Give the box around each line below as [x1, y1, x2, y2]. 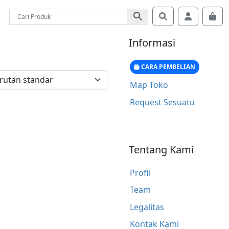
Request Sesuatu [129, 96, 195, 108]
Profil [129, 167, 151, 178]
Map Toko [129, 79, 168, 91]
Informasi [129, 36, 175, 50]
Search [167, 10, 193, 21]
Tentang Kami [129, 142, 194, 156]
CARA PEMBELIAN [139, 62, 195, 71]
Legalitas [129, 201, 164, 213]
